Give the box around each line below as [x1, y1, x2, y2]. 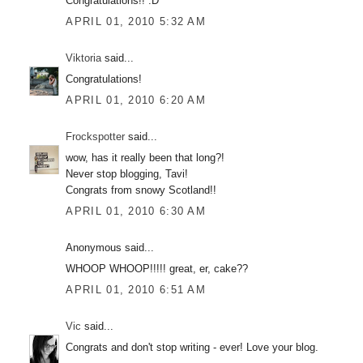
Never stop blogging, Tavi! [66, 168, 189, 180]
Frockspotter [66, 130, 126, 143]
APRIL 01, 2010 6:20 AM [66, 93, 207, 106]
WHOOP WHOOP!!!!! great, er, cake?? [66, 263, 249, 275]
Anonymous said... [66, 241, 155, 254]
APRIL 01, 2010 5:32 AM [66, 15, 207, 28]
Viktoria [66, 51, 102, 64]
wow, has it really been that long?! [66, 152, 225, 164]
